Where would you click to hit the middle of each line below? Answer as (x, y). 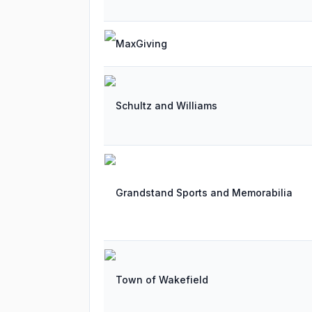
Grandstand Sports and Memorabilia (204, 193)
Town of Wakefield (162, 280)
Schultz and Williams (166, 106)
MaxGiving (141, 44)
